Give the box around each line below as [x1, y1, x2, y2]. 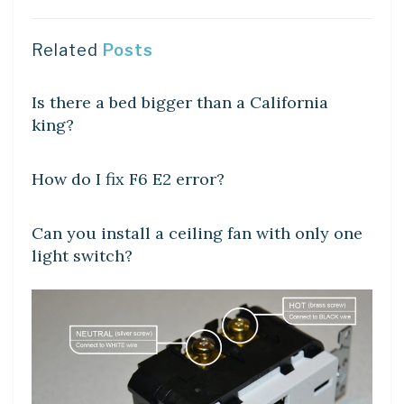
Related [32, 40, 98, 60]
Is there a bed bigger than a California [32, 91, 328, 113]
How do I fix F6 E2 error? [32, 168, 225, 189]
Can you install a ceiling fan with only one [32, 222, 363, 243]
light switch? [32, 244, 133, 266]
